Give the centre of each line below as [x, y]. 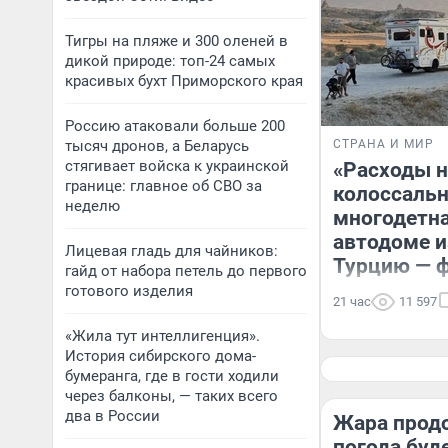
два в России [112, 416]
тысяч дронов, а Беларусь [157, 146]
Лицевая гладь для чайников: [171, 251]
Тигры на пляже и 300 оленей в [176, 41]
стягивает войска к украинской [177, 166]
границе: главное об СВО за [163, 186]
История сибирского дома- [160, 356]
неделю [92, 206]
